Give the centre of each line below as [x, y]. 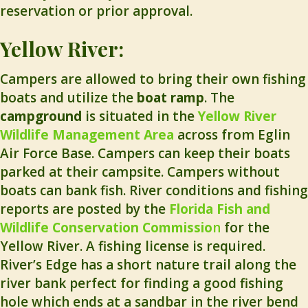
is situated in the [140, 117]
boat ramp [170, 98]
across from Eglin [232, 135]
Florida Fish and [220, 209]
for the [245, 228]
